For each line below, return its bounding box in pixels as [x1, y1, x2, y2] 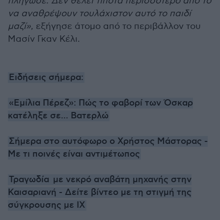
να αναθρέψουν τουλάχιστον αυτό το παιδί [8, 8, 191, 19]
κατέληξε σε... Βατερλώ [8, 110, 109, 121]
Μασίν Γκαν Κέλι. [8, 34, 80, 44]
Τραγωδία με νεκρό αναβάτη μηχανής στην [9, 174, 192, 185]
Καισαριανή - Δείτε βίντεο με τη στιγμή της [8, 187, 192, 198]
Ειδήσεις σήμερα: [9, 72, 83, 83]
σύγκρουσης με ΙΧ [8, 200, 85, 211]
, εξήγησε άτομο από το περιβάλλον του [31, 21, 201, 31]
